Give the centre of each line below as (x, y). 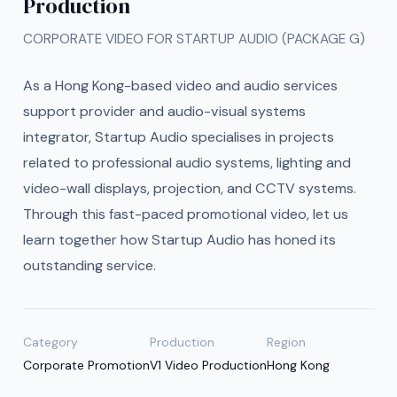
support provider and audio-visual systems (164, 111)
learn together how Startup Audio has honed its (179, 240)
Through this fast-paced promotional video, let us (185, 214)
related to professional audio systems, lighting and (187, 163)
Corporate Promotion (86, 365)
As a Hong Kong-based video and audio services (180, 86)
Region (286, 342)
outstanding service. (89, 265)
